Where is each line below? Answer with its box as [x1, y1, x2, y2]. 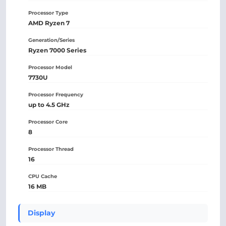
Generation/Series [28, 37, 75, 43]
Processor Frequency [28, 91, 83, 98]
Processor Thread [28, 146, 74, 152]
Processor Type [28, 10, 68, 16]
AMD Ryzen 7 [28, 19, 70, 27]
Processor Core [28, 119, 68, 125]
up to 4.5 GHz [28, 101, 70, 108]
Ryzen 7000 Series [28, 46, 86, 54]
